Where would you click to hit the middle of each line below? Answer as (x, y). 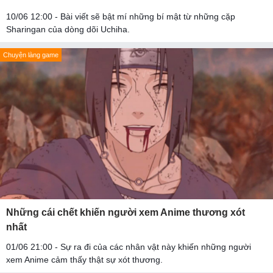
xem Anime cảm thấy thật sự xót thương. (84, 260)
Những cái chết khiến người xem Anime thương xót (126, 213)
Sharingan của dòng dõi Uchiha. (68, 29)
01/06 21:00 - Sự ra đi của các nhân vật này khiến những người (129, 247)
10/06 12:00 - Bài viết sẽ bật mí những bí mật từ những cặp (121, 16)
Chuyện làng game (31, 55)
